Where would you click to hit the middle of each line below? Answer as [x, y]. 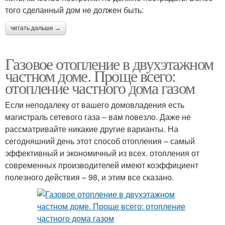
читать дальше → [36, 28]
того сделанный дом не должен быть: [74, 10]
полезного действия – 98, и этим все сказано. [89, 177]
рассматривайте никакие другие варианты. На [92, 129]
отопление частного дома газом [100, 88]
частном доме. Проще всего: [90, 76]
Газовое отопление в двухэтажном [109, 64]
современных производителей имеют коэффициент [102, 165]
